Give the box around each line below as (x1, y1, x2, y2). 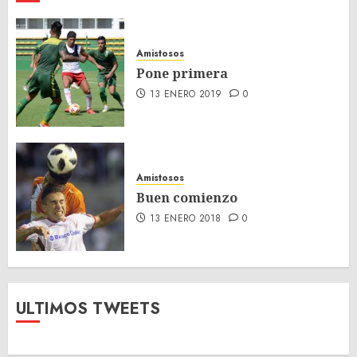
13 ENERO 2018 (149, 210, 222, 226)
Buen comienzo (136, 188, 237, 206)
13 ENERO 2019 (149, 86, 222, 101)
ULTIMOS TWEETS (16, 296, 160, 320)
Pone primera (136, 64, 228, 82)
